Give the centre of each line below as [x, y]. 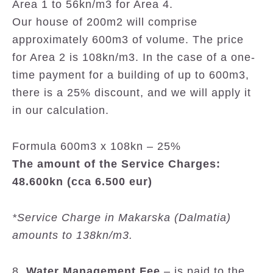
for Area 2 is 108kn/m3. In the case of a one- [134, 58]
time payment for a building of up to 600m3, [131, 75]
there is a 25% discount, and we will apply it [132, 93]
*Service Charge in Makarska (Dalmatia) [122, 218]
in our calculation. [61, 111]
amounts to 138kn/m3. [73, 236]
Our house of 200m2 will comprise [105, 22]
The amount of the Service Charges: [116, 164]
